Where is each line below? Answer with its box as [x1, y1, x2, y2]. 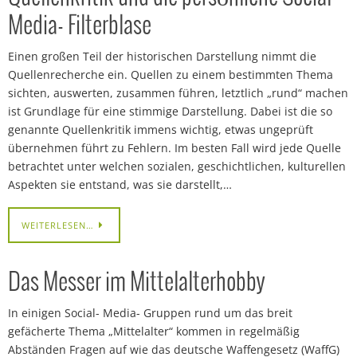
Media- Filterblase [8, 14, 151, 39]
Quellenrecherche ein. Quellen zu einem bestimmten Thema [8, 67, 333, 82]
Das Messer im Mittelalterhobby [8, 269, 265, 296]
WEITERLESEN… [22, 218, 94, 231]
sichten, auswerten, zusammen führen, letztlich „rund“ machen [8, 85, 348, 100]
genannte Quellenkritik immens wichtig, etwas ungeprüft [8, 122, 313, 137]
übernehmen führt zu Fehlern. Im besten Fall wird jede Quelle [8, 140, 341, 155]
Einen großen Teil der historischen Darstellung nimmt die [8, 49, 316, 64]
